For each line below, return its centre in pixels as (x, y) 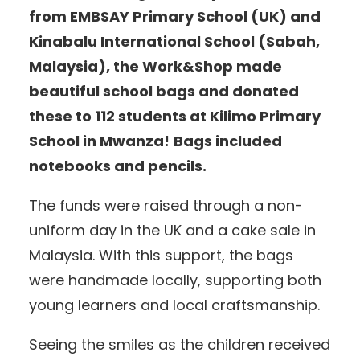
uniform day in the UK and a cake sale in (172, 231)
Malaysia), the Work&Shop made (155, 67)
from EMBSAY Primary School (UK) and (175, 17)
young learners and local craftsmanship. (174, 305)
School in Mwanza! (99, 141)
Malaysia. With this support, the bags (161, 256)
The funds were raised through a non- (166, 206)
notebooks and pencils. (118, 166)
